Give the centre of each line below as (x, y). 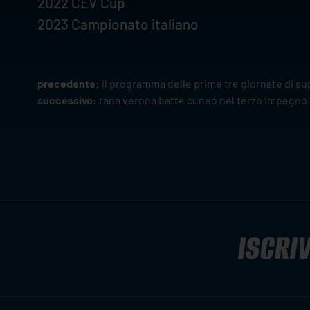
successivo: (68, 100)
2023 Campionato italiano (118, 24)
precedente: (69, 83)
